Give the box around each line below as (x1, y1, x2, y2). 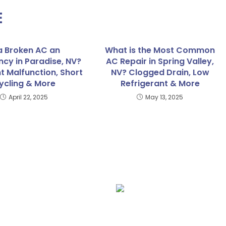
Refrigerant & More (120, 78, 200, 89)
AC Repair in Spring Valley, (106, 55, 214, 67)
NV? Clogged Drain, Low (110, 67, 209, 78)
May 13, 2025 (145, 93, 184, 101)
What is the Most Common (105, 44, 215, 56)
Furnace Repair (81, 205, 159, 219)
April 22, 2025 (9, 93, 48, 101)
